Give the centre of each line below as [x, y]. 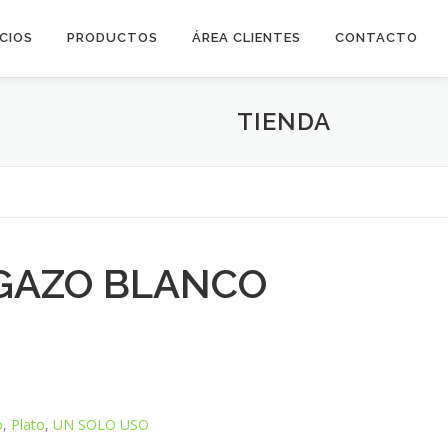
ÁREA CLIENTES [246, 37]
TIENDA [284, 121]
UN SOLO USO [101, 424]
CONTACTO [376, 37]
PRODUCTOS [112, 37]
